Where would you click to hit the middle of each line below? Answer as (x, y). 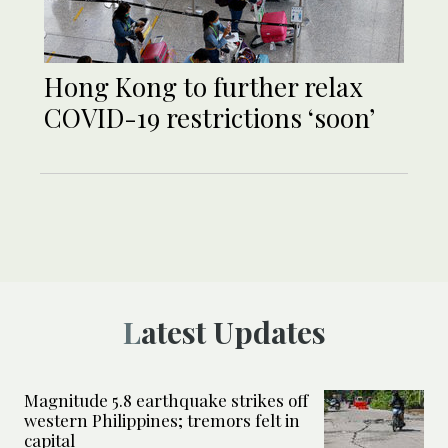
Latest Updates (233, 332)
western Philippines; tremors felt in (162, 420)
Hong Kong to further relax (203, 87)
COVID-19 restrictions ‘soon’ (209, 118)
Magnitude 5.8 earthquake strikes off (166, 400)
